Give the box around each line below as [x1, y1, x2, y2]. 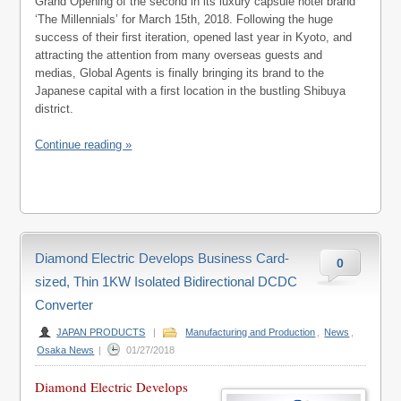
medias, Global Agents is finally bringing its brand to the [35, 66, 325, 80]
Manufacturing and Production [185, 327, 316, 337]
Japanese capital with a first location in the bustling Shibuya [35, 84, 346, 98]
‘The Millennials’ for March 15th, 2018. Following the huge [35, 13, 334, 26]
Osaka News [37, 345, 95, 355]
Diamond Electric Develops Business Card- [35, 251, 290, 266]
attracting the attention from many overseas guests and [35, 48, 323, 62]
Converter [35, 297, 94, 312]
